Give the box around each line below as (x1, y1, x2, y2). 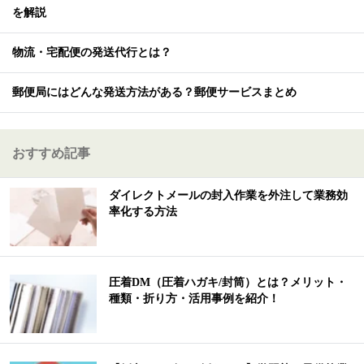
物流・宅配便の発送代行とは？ (12, 46, 171, 59)
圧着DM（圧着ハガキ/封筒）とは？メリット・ (109, 276, 347, 289)
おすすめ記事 (12, 146, 90, 161)
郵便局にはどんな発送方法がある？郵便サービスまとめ (12, 86, 297, 99)
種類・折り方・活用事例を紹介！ (109, 292, 279, 305)
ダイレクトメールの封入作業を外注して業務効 (109, 189, 348, 202)
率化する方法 (109, 206, 177, 219)
